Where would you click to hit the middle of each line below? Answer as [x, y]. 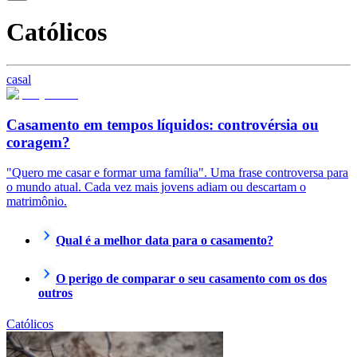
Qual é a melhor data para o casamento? [165, 240]
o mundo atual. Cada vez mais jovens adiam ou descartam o [156, 187]
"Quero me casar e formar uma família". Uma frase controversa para [177, 173]
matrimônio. [37, 202]
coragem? [38, 142]
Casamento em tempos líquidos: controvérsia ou [163, 124]
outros [55, 292]
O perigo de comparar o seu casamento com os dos [191, 278]
